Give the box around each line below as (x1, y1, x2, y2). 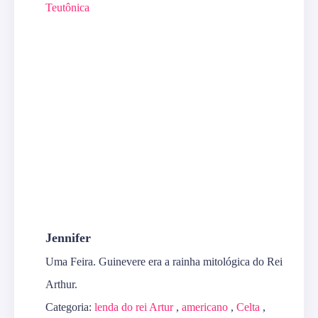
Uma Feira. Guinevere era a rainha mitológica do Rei (45, 256, 283, 268)
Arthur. (45, 278, 77, 291)
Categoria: (45, 301, 94, 314)
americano (182, 301, 228, 314)
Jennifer (45, 231, 91, 246)
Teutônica (45, 1, 89, 14)
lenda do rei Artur (94, 301, 173, 314)
